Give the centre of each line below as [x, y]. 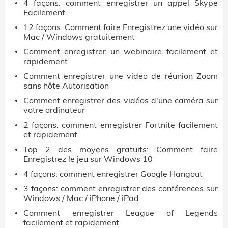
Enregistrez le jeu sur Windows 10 [88, 159]
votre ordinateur [54, 110]
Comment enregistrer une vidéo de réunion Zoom [121, 76]
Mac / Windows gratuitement [79, 36]
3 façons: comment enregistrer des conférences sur [121, 188]
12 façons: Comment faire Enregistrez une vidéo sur [121, 27]
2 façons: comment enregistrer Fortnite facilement [121, 124]
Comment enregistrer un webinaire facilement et [121, 51]
